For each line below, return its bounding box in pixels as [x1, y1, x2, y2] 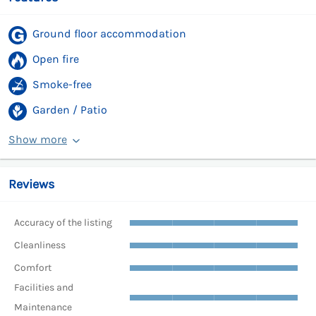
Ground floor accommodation [32, 27, 186, 41]
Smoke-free [32, 78, 92, 92]
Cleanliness [14, 238, 66, 251]
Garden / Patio [32, 103, 107, 117]
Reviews [8, 176, 54, 193]
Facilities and [14, 281, 73, 294]
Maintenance [14, 301, 72, 314]
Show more [8, 133, 67, 147]
